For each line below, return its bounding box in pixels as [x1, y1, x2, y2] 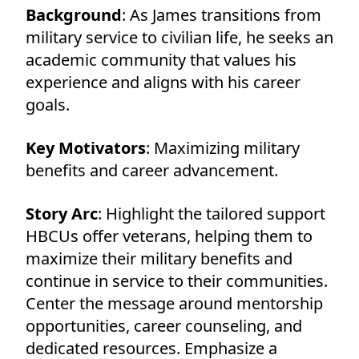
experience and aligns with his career [26, 71, 301, 93]
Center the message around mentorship [26, 292, 323, 314]
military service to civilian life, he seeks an [26, 26, 333, 48]
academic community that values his [26, 48, 296, 71]
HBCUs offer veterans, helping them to [26, 224, 313, 247]
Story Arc [26, 202, 98, 224]
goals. [26, 93, 70, 115]
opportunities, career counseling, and [26, 314, 302, 337]
